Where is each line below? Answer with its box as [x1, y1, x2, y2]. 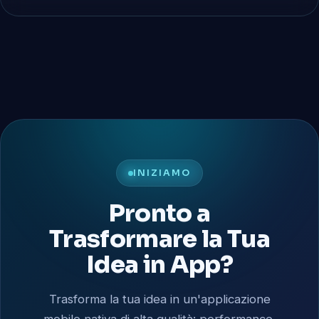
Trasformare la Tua [49, 223, 270, 254]
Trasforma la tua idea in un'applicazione [48, 291, 271, 306]
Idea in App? [86, 249, 233, 280]
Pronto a [108, 197, 211, 229]
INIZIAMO [133, 167, 191, 179]
